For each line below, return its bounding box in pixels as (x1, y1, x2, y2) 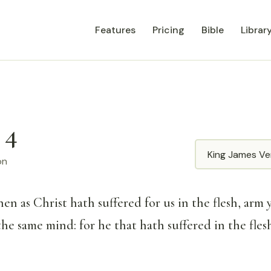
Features (95, 24, 135, 36)
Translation (194, 140, 250, 155)
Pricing (152, 24, 184, 36)
